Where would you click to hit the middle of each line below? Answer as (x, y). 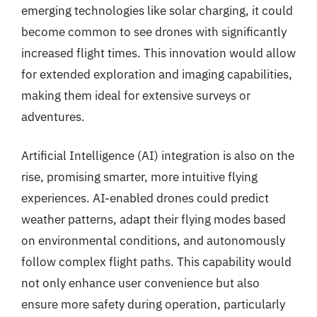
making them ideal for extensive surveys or (136, 95)
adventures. (53, 116)
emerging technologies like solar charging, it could (157, 10)
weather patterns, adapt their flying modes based (154, 219)
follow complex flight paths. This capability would (156, 262)
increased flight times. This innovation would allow (158, 53)
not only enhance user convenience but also (140, 283)
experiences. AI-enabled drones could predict (145, 198)
